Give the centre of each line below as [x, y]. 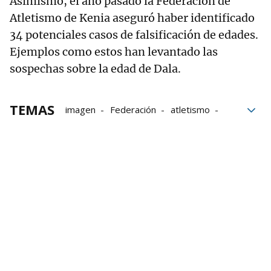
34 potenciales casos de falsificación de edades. [134, 35]
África [77, 127]
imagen [80, 110]
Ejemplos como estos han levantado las [114, 52]
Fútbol [211, 127]
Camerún [165, 127]
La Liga [117, 127]
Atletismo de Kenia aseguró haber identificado [132, 18]
